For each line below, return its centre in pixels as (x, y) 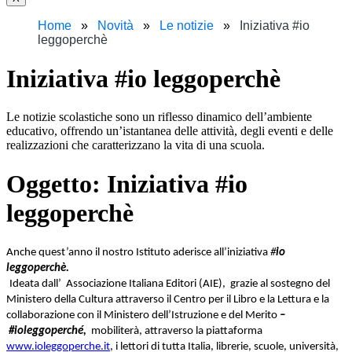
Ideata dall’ (35, 284)
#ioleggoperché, (46, 332)
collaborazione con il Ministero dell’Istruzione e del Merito (143, 316)
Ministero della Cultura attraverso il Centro (106, 300)
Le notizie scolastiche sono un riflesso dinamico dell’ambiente (159, 117)
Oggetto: (57, 183)
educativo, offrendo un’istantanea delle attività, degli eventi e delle (170, 131)
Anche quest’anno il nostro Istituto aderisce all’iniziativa (138, 253)
